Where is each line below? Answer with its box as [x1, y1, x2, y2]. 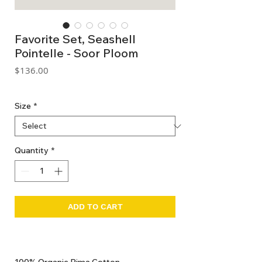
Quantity [15, 145, 49, 156]
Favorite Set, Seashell [15, 32, 136, 47]
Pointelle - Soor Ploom [15, 46, 139, 61]
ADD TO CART [67, 202, 123, 212]
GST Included [15, 80, 52, 88]
